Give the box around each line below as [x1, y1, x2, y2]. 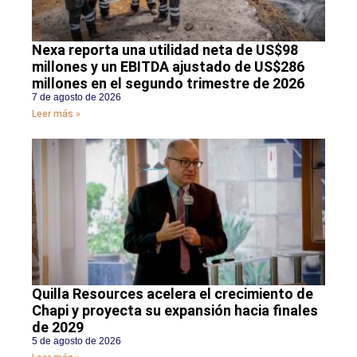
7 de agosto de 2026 [32, 91, 121, 103]
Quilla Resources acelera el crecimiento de [32, 284, 313, 302]
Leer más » [32, 108, 80, 120]
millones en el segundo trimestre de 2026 [32, 74, 304, 92]
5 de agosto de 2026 [32, 335, 121, 347]
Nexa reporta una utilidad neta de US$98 [32, 41, 298, 58]
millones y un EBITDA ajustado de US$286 [32, 57, 304, 75]
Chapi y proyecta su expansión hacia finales [32, 301, 318, 319]
